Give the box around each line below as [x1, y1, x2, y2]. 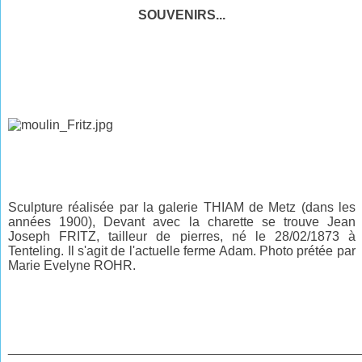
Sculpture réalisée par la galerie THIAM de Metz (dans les [8, 200, 356, 214]
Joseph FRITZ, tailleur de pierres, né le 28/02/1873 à [8, 229, 356, 243]
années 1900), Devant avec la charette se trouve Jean [8, 214, 356, 229]
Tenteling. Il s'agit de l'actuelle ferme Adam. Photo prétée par [8, 243, 356, 258]
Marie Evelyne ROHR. [8, 258, 137, 272]
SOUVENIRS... [138, 7, 225, 22]
